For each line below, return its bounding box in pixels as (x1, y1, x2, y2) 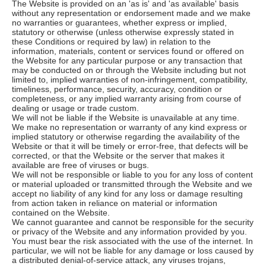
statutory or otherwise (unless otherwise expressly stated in (12, 27, 234, 37)
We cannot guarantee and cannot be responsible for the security (12, 217, 254, 227)
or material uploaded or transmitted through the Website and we (12, 179, 252, 189)
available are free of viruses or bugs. (12, 160, 149, 170)
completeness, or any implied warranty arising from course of (12, 93, 241, 103)
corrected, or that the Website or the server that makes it (12, 150, 224, 160)
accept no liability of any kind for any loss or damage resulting (12, 188, 243, 198)
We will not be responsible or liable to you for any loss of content (12, 169, 253, 179)
